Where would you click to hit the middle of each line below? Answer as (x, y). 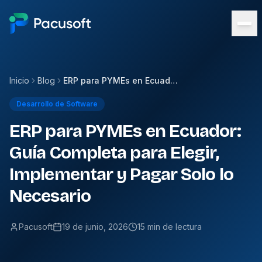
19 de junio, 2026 (95, 227)
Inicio (19, 80)
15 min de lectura (170, 227)
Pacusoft (36, 227)
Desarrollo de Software (57, 104)
